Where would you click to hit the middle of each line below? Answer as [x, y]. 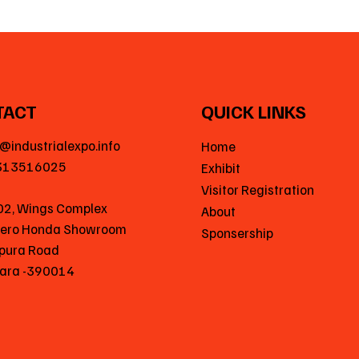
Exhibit [220, 168]
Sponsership [237, 233]
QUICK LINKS [253, 111]
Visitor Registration [257, 190]
